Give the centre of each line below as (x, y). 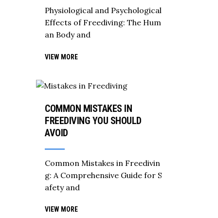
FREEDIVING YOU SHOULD (93, 120)
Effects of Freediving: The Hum (103, 23)
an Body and (68, 35)
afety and (62, 187)
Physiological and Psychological (103, 10)
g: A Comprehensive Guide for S (103, 175)
